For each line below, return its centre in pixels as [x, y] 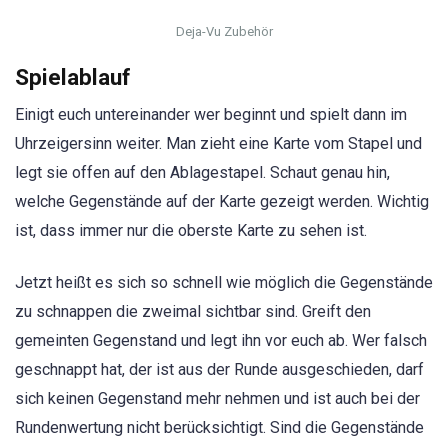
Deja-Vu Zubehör [224, 32]
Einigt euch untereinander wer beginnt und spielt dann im [211, 114]
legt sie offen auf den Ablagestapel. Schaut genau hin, [202, 172]
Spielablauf [73, 76]
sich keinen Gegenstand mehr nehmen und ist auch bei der [217, 399]
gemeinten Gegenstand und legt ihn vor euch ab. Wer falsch [221, 341]
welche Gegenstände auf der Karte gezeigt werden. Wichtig [222, 201]
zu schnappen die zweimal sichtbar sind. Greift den [193, 312]
